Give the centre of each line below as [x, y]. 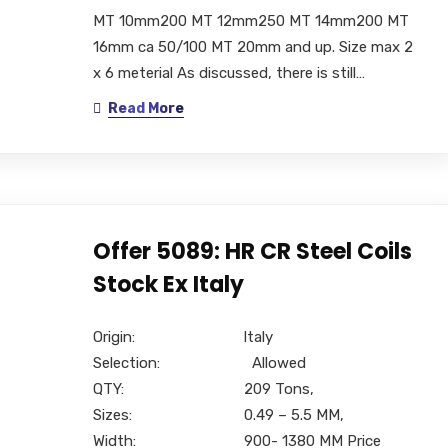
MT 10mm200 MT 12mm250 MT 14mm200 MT [250, 20]
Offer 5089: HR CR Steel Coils [252, 251]
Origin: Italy [182, 336]
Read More [145, 108]
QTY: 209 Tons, [205, 388]
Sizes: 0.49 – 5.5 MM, [218, 414]
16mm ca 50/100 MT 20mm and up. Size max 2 [252, 46]
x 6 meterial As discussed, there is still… [228, 72]
